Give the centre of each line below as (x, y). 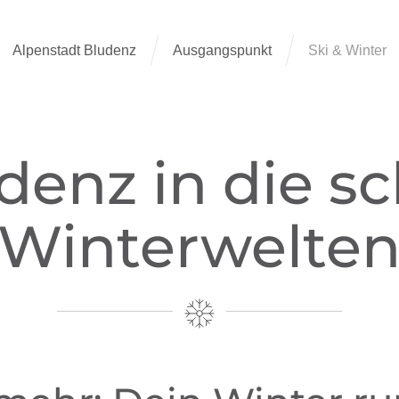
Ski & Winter (347, 50)
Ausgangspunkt (222, 50)
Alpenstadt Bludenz (74, 50)
